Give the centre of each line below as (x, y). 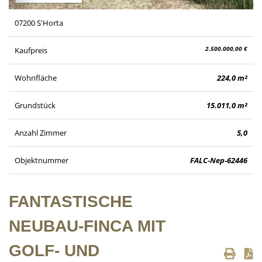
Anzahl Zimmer (41, 132)
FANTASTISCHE (71, 201)
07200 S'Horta (39, 23)
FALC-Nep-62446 (218, 160)
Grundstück (35, 105)
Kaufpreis (31, 50)
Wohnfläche (36, 77)
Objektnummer (42, 160)
